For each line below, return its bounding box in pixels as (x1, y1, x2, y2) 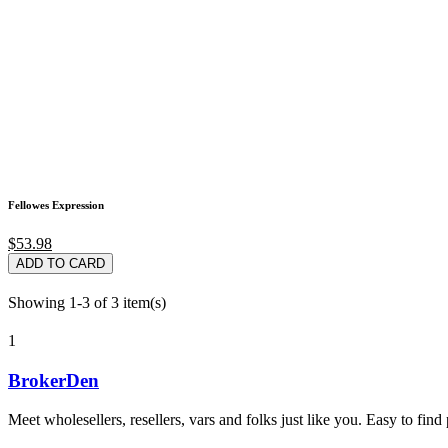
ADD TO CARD (16, 256, 105, 272)
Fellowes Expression (8, 198, 104, 211)
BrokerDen (8, 370, 99, 392)
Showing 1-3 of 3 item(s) (8, 294, 166, 312)
